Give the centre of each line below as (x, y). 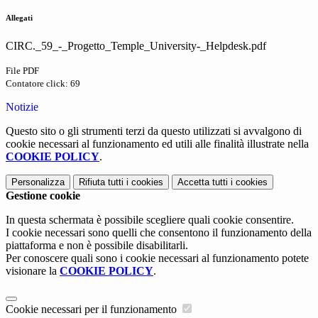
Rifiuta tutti (101, 182)
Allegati (19, 18)
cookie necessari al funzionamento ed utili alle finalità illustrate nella (157, 144)
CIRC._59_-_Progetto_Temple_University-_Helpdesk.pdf (136, 46)
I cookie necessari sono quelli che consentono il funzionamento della (159, 233)
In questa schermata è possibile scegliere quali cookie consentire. (150, 220)
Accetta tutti (203, 182)
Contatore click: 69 (43, 84)
